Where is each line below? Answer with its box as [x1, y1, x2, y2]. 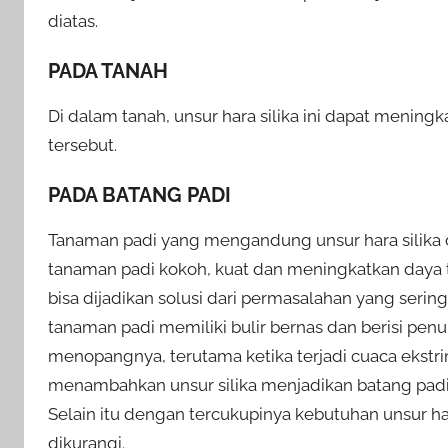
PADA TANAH [48, 58, 168, 83]
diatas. [48, 10, 98, 31]
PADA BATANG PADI [48, 183, 231, 208]
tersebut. [48, 134, 117, 155]
